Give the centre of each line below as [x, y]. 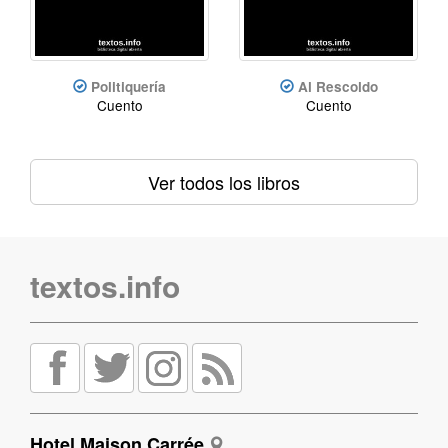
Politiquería [128, 86]
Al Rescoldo [337, 86]
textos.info [105, 285]
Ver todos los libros [224, 181]
